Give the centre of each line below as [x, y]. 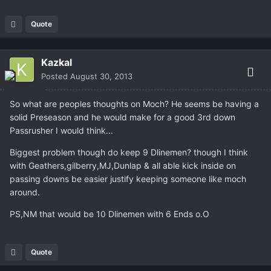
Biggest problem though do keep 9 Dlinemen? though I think [129, 152]
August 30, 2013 [101, 77]
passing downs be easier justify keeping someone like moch [128, 179]
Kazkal [57, 63]
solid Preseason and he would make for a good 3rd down [122, 117]
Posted [56, 77]
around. [25, 192]
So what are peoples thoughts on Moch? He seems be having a [134, 104]
